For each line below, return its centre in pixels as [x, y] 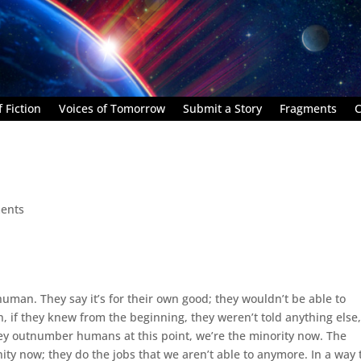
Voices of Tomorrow [112, 108]
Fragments [308, 108]
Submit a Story [222, 108]
